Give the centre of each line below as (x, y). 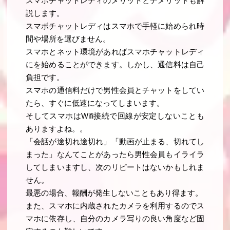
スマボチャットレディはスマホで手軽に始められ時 (115, 26)
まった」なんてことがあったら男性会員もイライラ (115, 155)
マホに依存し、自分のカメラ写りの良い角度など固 (115, 219)
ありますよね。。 (57, 129)
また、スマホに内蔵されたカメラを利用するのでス (115, 206)
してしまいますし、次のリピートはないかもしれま (115, 168)
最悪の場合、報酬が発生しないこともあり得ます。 (114, 193)
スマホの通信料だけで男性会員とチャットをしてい (115, 91)
